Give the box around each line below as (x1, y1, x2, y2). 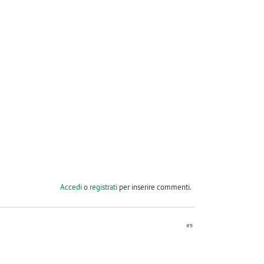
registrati (89, 182, 117, 192)
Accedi (60, 182, 82, 192)
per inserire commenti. (117, 182, 192, 192)
